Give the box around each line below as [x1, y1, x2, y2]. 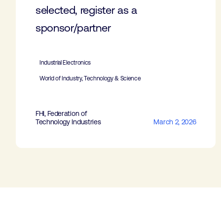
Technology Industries [36, 118, 101, 126]
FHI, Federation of [36, 110, 87, 117]
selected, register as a [36, 4, 137, 16]
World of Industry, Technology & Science [39, 75, 141, 82]
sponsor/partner [36, 22, 111, 34]
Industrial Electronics [39, 59, 91, 66]
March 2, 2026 [153, 118, 196, 126]
